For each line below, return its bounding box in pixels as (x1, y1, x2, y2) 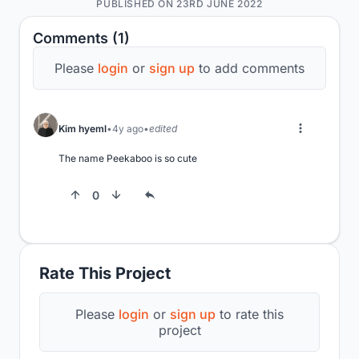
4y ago (112, 122, 143, 135)
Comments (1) (33, 30, 130, 47)
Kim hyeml (58, 122, 107, 135)
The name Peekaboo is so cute (58, 152, 197, 165)
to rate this (216, 306, 284, 323)
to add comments (195, 60, 305, 77)
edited (149, 122, 177, 135)
